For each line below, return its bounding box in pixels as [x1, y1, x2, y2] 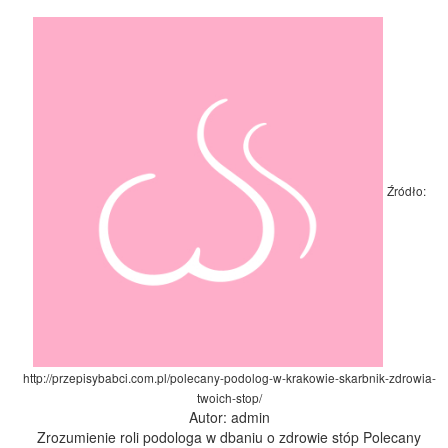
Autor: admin [188, 407, 270, 427]
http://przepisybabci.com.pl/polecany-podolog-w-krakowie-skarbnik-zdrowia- [22, 369, 436, 386]
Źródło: [386, 181, 426, 199]
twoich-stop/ [196, 389, 262, 406]
